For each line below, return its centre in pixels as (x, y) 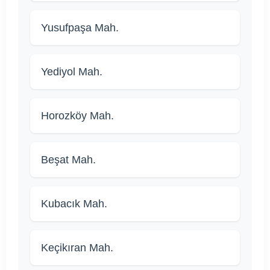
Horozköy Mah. (77, 116)
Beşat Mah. (68, 160)
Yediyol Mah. (72, 72)
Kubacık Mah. (74, 204)
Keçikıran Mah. (77, 248)
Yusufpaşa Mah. (80, 28)
